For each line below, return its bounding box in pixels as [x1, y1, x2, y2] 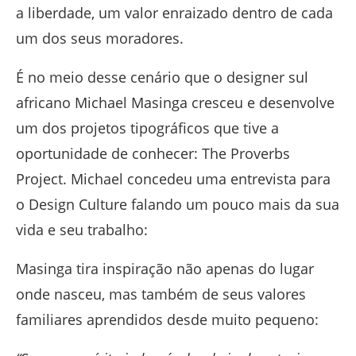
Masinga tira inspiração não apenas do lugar [16, 259, 314, 279]
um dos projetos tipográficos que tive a [16, 118, 279, 138]
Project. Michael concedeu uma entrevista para [16, 169, 331, 189]
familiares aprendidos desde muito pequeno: [16, 310, 319, 330]
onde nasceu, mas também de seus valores [16, 284, 306, 304]
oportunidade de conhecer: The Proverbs [16, 144, 290, 164]
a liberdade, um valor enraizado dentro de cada [16, 3, 333, 23]
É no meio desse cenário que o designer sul [16, 68, 308, 87]
